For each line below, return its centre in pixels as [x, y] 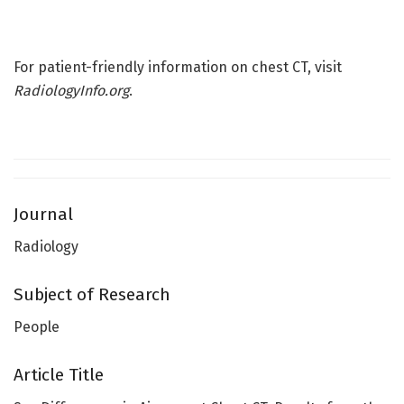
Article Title [59, 374]
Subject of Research [92, 294]
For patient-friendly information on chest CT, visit [178, 68]
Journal [43, 214]
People [37, 327]
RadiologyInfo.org [71, 91]
